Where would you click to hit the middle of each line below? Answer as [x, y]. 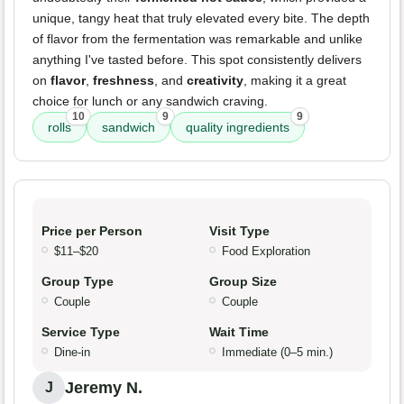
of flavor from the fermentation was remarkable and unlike [197, 39]
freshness [124, 81]
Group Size [243, 282]
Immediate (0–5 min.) [277, 353]
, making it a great [295, 81]
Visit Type [239, 231]
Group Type [78, 282]
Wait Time [239, 332]
